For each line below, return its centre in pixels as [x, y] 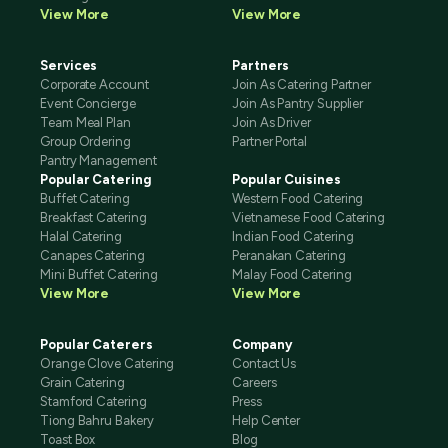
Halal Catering [81, 237]
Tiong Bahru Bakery [97, 421]
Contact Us [264, 364]
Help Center [266, 421]
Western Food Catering [298, 199]
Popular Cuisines [286, 180]
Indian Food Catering [293, 237]
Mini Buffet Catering [99, 275]
